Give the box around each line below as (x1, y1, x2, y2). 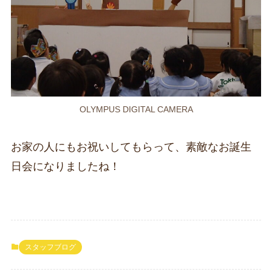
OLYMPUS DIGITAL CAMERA (79, 104, 193, 115)
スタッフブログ (24, 242, 76, 251)
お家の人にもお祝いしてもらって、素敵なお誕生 (10, 141, 251, 154)
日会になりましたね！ (10, 160, 120, 173)
